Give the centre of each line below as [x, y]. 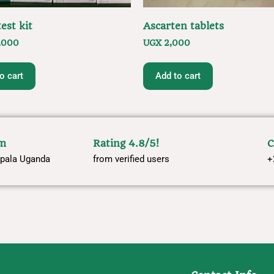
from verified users [131, 159]
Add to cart [178, 76]
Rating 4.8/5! [126, 143]
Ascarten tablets [183, 26]
